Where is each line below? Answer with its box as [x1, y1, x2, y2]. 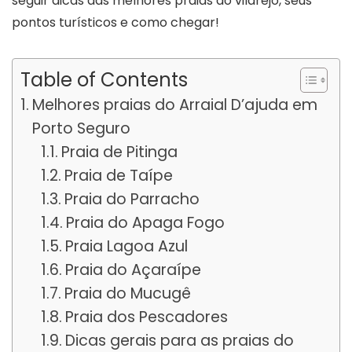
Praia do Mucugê [64, 282, 192, 304]
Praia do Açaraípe [65, 258, 202, 280]
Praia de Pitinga [61, 141, 178, 163]
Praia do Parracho [64, 188, 200, 210]
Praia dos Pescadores [65, 306, 229, 328]
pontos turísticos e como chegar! [12, 13, 219, 31]
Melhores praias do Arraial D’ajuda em [31, 93, 317, 115]
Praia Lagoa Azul [65, 235, 189, 257]
